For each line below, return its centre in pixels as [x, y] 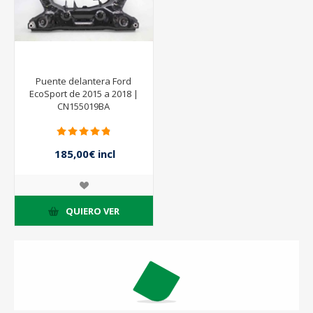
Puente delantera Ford [84, 81]
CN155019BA [84, 107]
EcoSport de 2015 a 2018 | [83, 94]
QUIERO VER [92, 211]
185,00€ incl [85, 153]
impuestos [82, 168]
